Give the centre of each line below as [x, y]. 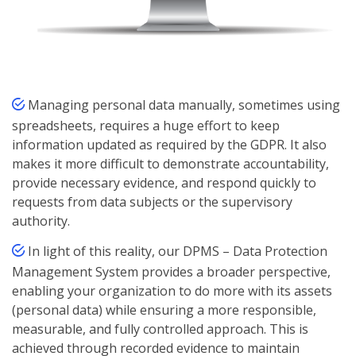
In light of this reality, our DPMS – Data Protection [178, 252]
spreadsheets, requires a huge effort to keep [146, 126]
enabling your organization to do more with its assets [172, 291]
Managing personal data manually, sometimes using [184, 105]
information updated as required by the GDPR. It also [169, 145]
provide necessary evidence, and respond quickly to [164, 183]
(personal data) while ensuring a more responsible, [164, 310]
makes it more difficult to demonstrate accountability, [170, 164]
